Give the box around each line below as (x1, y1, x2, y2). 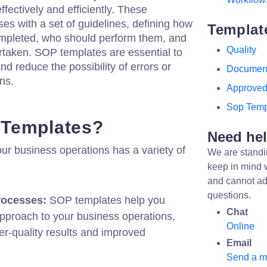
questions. (207, 190, 251, 200)
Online (226, 221, 254, 231)
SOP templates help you (46, 194, 165, 206)
